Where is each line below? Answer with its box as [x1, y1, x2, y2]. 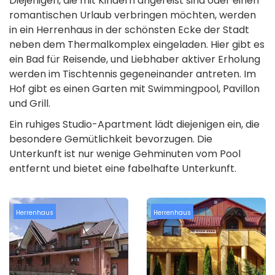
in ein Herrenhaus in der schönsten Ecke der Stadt [9, 23, 249, 37]
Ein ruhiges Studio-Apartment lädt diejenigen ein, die [9, 117, 260, 132]
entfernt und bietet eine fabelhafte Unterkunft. [9, 161, 236, 176]
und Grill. [9, 96, 50, 111]
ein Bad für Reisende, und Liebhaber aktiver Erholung [9, 52, 260, 67]
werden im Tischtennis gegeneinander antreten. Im [9, 67, 256, 82]
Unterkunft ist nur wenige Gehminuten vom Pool [9, 147, 241, 161]
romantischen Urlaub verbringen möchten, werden [9, 8, 256, 23]
